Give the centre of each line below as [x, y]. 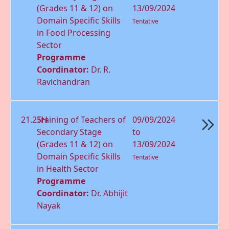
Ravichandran [64, 82]
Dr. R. [101, 69]
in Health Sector [68, 168]
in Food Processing [74, 32]
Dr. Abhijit [110, 193]
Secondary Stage [70, 132]
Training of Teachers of [82, 119]
